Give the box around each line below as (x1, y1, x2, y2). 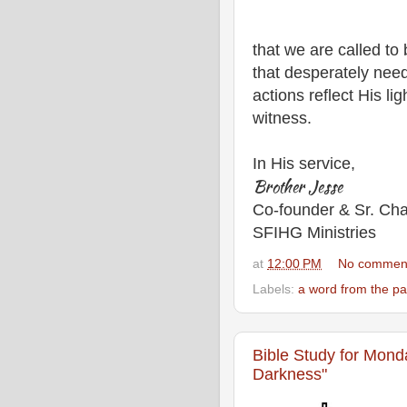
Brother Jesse (253, 174, 342, 199)
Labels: (253, 283, 298, 296)
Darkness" (253, 365, 327, 383)
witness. (253, 108, 312, 127)
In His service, (253, 154, 355, 173)
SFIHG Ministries (253, 223, 376, 242)
